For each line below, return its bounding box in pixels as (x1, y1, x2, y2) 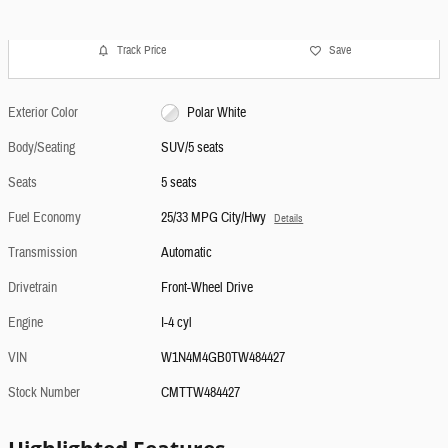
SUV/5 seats (161, 138, 225, 157)
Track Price (116, 42, 166, 59)
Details (274, 211, 304, 225)
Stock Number (8, 383, 80, 402)
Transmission (8, 243, 77, 262)
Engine (8, 313, 43, 332)
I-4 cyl (161, 313, 193, 332)
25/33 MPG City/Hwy (161, 208, 267, 227)
